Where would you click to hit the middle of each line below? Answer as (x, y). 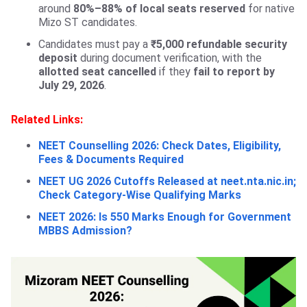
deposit (58, 58)
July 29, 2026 (71, 86)
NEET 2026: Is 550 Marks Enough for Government (165, 217)
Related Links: (47, 120)
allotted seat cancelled (97, 72)
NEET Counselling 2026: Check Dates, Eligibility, (160, 146)
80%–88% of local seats (135, 9)
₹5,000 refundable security (218, 45)
